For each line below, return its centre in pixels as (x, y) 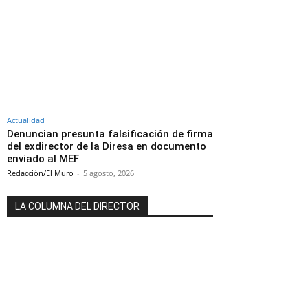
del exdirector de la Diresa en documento (107, 146)
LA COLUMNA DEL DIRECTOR (77, 206)
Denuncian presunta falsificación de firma (110, 134)
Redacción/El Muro (40, 173)
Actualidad (26, 120)
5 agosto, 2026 (109, 173)
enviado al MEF (43, 159)
